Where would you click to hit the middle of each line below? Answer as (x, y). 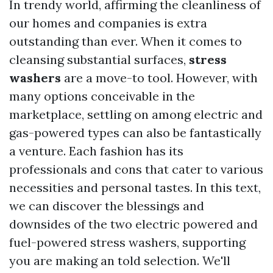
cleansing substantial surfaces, (99, 59)
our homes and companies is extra (108, 23)
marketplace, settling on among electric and (136, 114)
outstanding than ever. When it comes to (126, 41)
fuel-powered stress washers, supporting (127, 242)
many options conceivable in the (102, 96)
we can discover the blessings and (107, 206)
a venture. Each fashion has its (96, 151)
